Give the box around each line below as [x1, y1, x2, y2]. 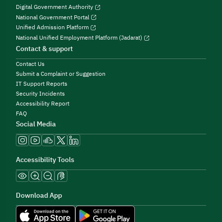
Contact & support [16, 44, 73, 55]
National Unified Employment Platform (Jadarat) [16, 33, 144, 43]
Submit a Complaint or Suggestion [16, 69, 106, 79]
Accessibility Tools [16, 155, 74, 166]
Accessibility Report [16, 99, 69, 109]
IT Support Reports [16, 79, 67, 89]
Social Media [16, 119, 56, 130]
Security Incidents [16, 89, 65, 99]
